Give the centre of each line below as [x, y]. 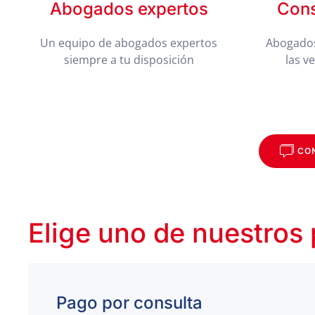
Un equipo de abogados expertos [129, 43]
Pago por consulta [129, 303]
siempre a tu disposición [129, 60]
